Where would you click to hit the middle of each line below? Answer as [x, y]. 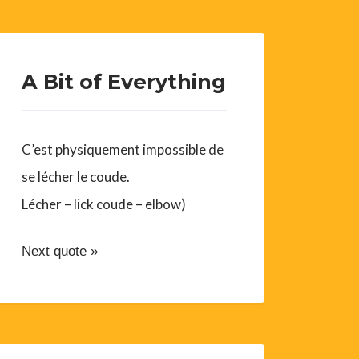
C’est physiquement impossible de [123, 150]
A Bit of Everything [124, 82]
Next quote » [60, 252]
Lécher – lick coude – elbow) [104, 204]
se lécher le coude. [76, 177]
